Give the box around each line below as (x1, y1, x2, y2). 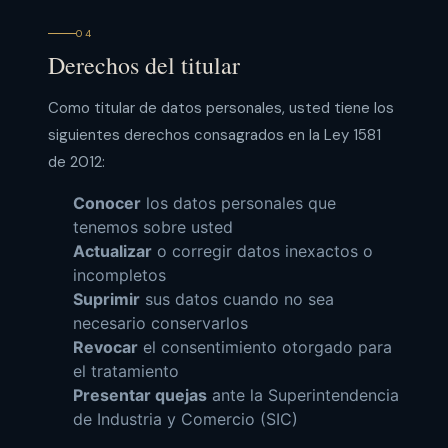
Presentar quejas (72, 384, 207, 405)
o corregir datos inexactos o (151, 240, 373, 261)
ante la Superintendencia (206, 384, 399, 405)
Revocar (72, 336, 138, 357)
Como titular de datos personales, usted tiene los (48, 98, 394, 119)
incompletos (72, 264, 166, 285)
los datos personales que (140, 192, 336, 213)
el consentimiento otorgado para (137, 336, 392, 357)
